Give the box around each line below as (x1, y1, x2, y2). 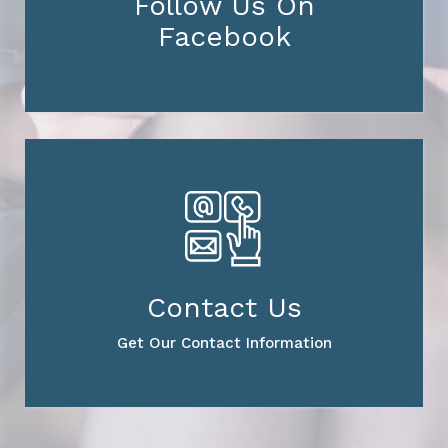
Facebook (157, 20, 291, 54)
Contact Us (146, 291, 302, 325)
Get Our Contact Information (116, 334, 332, 353)
